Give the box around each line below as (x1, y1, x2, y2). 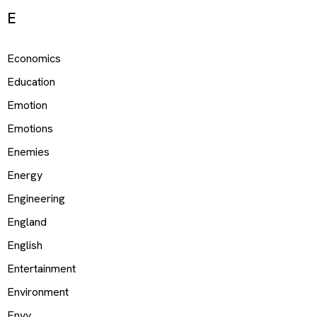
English (7, 237, 42, 253)
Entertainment (7, 260, 76, 276)
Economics (7, 50, 61, 66)
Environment (7, 284, 69, 299)
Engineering (7, 190, 65, 206)
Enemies (7, 144, 50, 159)
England (7, 214, 47, 229)
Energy (7, 167, 42, 183)
